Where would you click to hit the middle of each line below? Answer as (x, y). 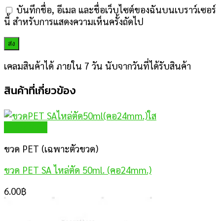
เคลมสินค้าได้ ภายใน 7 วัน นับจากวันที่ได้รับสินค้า (97, 66)
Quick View (26, 128)
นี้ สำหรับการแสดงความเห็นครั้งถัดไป (74, 21)
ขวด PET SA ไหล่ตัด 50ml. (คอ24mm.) (78, 170)
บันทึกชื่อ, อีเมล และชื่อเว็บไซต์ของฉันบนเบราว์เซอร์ (116, 9)
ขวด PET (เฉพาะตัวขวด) (51, 149)
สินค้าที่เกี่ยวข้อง (40, 91)
